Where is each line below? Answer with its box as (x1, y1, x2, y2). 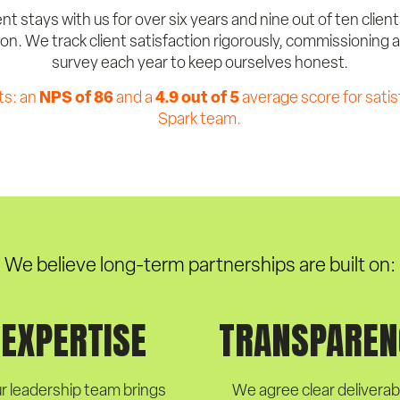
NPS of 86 (38, 86, 113, 108)
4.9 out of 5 (154, 86, 239, 108)
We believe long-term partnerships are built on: (4, 252, 396, 277)
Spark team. (158, 108, 242, 129)
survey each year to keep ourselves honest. (51, 52, 348, 72)
